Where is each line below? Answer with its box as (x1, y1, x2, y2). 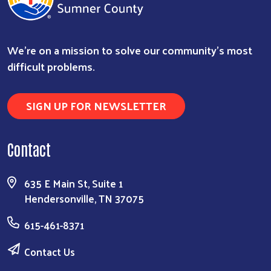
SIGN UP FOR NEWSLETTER (26, 96, 166, 116)
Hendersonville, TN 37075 (24, 189, 144, 208)
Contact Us (24, 243, 75, 261)
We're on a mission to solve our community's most (7, 40, 252, 60)
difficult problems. (7, 56, 95, 77)
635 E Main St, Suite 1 (24, 174, 123, 193)
